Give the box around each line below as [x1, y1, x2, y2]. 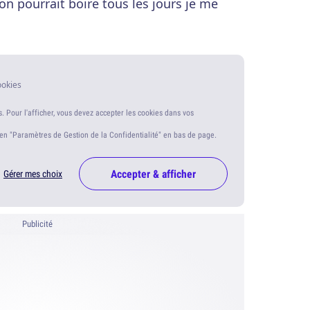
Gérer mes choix [3, 167, 62, 181]
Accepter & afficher [111, 166, 196, 182]
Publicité [22, 218, 53, 230]
